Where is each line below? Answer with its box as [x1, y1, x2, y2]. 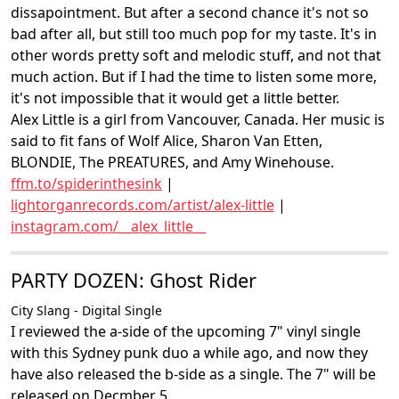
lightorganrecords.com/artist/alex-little [11, 195, 274, 215]
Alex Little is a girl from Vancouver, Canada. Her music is [11, 110, 385, 129]
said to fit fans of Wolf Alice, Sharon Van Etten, [11, 131, 322, 151]
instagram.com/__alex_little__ [11, 216, 206, 236]
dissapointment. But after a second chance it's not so [11, 3, 369, 22]
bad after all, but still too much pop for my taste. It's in [11, 24, 377, 44]
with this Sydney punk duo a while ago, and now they [11, 343, 368, 362]
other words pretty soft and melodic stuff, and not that [11, 45, 381, 65]
